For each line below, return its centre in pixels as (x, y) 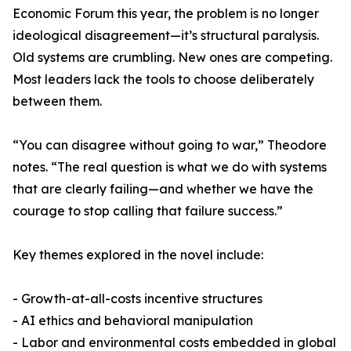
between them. (57, 101)
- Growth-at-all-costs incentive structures (138, 299)
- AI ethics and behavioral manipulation (133, 321)
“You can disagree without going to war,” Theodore (170, 145)
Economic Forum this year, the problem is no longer (166, 14)
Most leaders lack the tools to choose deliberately (163, 80)
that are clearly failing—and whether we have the (163, 189)
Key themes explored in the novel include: (138, 255)
